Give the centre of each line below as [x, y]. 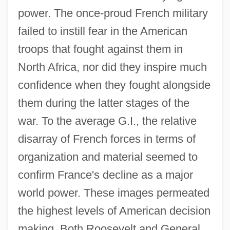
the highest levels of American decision [114, 210]
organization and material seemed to [108, 157]
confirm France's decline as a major [105, 175]
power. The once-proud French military [113, 13]
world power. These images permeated [113, 193]
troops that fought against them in [100, 49]
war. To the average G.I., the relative [107, 121]
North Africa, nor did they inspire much [112, 67]
